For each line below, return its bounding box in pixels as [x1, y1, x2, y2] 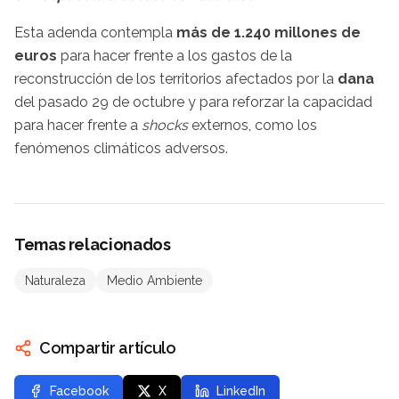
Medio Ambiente [107, 273, 202, 289]
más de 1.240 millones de [176, 24, 361, 42]
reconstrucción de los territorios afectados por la [14, 70, 338, 88]
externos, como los [191, 117, 317, 134]
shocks [142, 117, 191, 134]
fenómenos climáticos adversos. [14, 140, 228, 158]
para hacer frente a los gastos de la [57, 47, 292, 65]
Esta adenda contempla [14, 24, 176, 42]
